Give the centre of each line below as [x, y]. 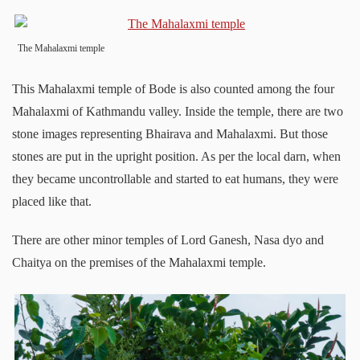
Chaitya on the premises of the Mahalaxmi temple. [139, 262]
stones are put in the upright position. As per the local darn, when [176, 156]
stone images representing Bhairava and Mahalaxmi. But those [170, 133]
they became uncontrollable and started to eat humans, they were [175, 178]
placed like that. [52, 201]
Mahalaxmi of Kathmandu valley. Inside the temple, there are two [178, 111]
